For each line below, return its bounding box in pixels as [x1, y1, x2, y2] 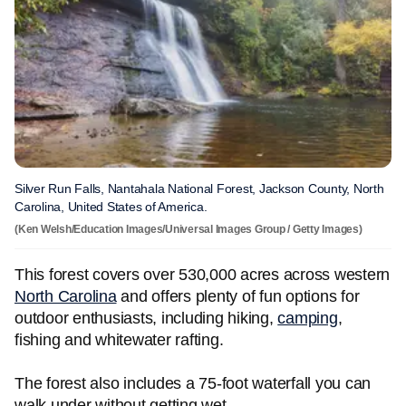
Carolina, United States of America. [14, 199, 208, 214]
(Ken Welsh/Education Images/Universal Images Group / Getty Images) [14, 223, 362, 236]
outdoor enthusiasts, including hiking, [14, 309, 278, 327]
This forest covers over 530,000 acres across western [14, 266, 390, 284]
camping [277, 309, 338, 327]
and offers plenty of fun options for [116, 287, 360, 305]
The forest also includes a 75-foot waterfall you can [14, 374, 371, 392]
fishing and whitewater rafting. [14, 331, 224, 349]
